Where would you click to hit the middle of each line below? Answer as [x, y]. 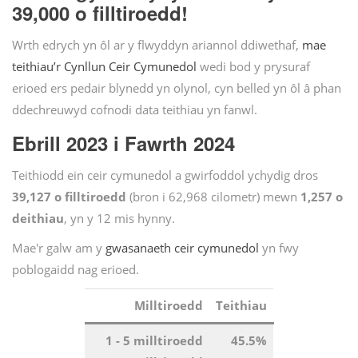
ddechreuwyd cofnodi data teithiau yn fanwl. [135, 110]
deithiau [38, 219]
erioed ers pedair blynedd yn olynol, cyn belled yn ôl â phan [177, 88]
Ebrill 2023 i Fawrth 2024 [123, 143]
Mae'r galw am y [59, 248]
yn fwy [279, 248]
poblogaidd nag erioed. [76, 270]
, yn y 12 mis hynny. [119, 219]
